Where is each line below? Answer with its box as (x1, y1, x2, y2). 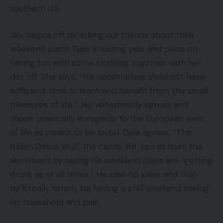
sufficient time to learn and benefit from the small (10, 85, 208, 97)
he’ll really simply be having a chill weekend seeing (10, 183, 209, 194)
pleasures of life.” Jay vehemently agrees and (10, 99, 188, 111)
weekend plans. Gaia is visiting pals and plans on (10, 43, 198, 55)
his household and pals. (10, 197, 103, 208)
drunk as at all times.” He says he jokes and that (10, 169, 197, 180)
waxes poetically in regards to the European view (10, 113, 204, 124)
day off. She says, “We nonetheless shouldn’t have (10, 71, 205, 83)
